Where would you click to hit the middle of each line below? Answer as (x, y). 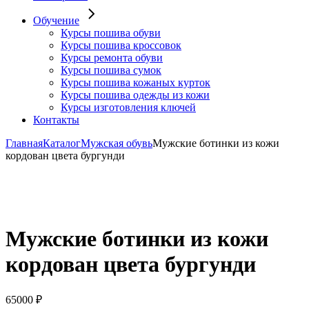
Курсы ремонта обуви (112, 57)
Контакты (56, 119)
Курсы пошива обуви (111, 32)
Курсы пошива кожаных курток (136, 82)
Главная (24, 143)
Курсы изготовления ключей (128, 107)
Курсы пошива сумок (111, 70)
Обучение (56, 20)
